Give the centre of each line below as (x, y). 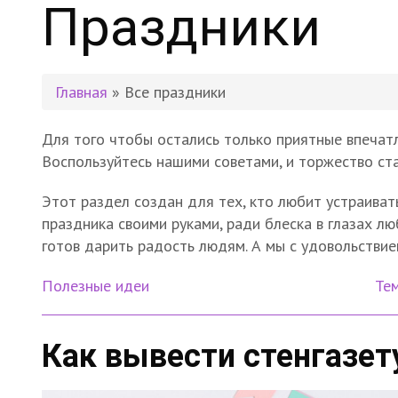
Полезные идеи (96, 286)
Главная (81, 92)
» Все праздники (167, 92)
